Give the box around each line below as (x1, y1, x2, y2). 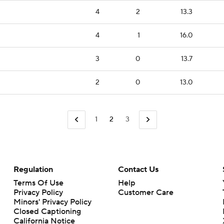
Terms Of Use (13, 177, 63, 188)
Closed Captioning (13, 206, 81, 216)
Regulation (13, 164, 53, 174)
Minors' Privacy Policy (13, 196, 91, 207)
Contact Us (117, 164, 158, 174)
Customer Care (117, 187, 173, 197)
